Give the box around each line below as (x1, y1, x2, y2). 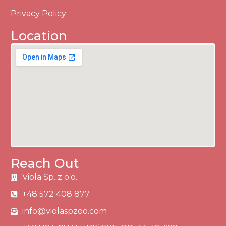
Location (11, 28, 68, 43)
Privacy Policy (11, 8, 67, 18)
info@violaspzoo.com (22, 206, 107, 216)
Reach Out (11, 155, 80, 171)
